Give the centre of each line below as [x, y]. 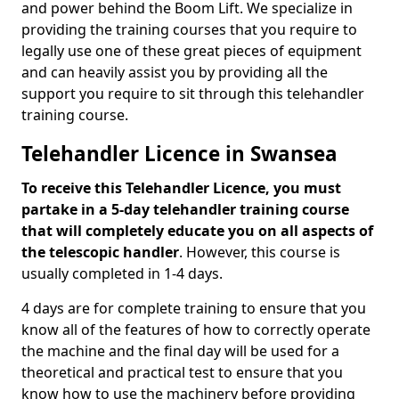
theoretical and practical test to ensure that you [182, 372]
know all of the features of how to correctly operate [196, 330]
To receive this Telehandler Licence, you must [181, 188]
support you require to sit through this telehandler [193, 94]
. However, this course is [260, 252]
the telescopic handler [100, 252]
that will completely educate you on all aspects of [197, 231]
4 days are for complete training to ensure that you [194, 308]
